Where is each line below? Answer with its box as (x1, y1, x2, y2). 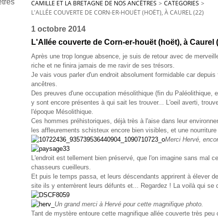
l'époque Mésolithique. (31, 108, 93, 115)
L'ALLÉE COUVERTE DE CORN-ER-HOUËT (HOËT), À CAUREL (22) (31, 8, 204, 17)
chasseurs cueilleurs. (31, 163, 93, 171)
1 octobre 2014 (31, 25, 86, 33)
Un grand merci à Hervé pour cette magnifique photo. (54, 200, 203, 208)
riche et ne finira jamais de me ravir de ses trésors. (31, 62, 175, 69)
